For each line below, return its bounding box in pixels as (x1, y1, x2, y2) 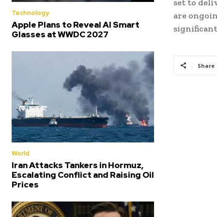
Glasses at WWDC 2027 (12, 29, 108, 40)
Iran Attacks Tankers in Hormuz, (12, 160, 143, 171)
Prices (12, 179, 39, 190)
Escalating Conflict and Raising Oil (12, 170, 154, 181)
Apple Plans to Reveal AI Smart (12, 19, 139, 31)
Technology (12, 9, 49, 17)
